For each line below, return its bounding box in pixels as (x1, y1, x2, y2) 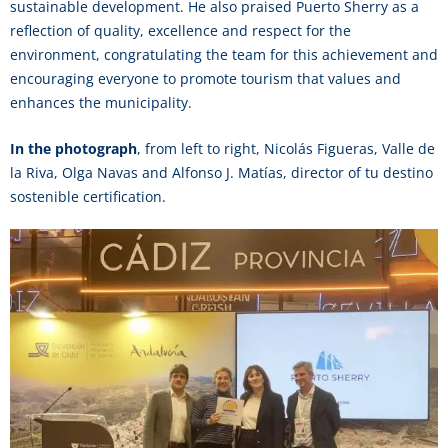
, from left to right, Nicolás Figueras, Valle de (137, 139, 435, 158)
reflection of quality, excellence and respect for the (10, 21, 351, 40)
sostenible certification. (10, 187, 166, 206)
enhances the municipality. (10, 93, 192, 112)
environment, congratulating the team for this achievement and (10, 45, 438, 64)
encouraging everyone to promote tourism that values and (10, 69, 401, 88)
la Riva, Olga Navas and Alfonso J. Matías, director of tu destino (10, 163, 433, 182)
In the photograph (10, 139, 137, 158)
